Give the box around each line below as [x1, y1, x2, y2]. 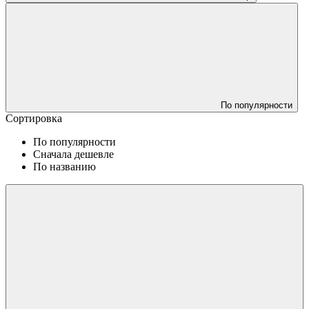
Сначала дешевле [33, 148, 114, 160]
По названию [33, 160, 96, 172]
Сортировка [6, 112, 62, 124]
